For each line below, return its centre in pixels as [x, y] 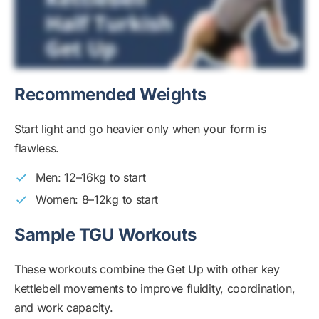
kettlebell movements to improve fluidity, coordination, [155, 289]
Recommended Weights [110, 95]
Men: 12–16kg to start [91, 178]
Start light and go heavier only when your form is [140, 129]
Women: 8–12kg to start [97, 200]
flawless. [37, 148]
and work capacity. [64, 308]
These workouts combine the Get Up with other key [147, 270]
